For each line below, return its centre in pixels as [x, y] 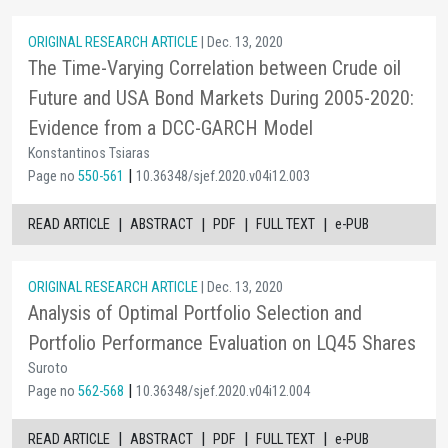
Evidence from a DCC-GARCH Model [170, 128]
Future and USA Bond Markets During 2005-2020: [221, 98]
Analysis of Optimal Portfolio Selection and [195, 312]
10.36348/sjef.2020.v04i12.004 [223, 391]
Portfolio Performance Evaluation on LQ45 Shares [222, 342]
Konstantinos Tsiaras [89, 153]
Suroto [48, 368]
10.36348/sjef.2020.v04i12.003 [223, 176]
